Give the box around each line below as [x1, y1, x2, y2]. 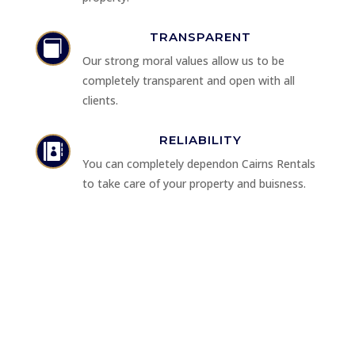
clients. [82, 93, 118, 109]
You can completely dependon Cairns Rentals [82, 156, 315, 172]
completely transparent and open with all [82, 73, 298, 89]
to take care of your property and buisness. [82, 176, 306, 192]
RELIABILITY [159, 132, 242, 148]
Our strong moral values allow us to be [82, 53, 288, 69]
